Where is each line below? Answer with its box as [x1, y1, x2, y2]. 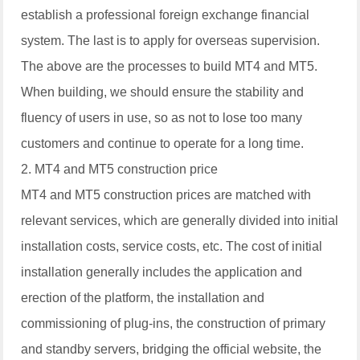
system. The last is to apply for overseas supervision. [21, 33, 321, 47]
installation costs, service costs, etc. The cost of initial [21, 239, 323, 253]
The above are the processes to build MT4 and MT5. [21, 59, 318, 73]
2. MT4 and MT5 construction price [21, 162, 219, 176]
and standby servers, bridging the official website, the [21, 342, 322, 356]
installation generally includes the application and [21, 264, 303, 279]
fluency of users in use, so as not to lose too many [21, 110, 303, 125]
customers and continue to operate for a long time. [21, 136, 305, 150]
